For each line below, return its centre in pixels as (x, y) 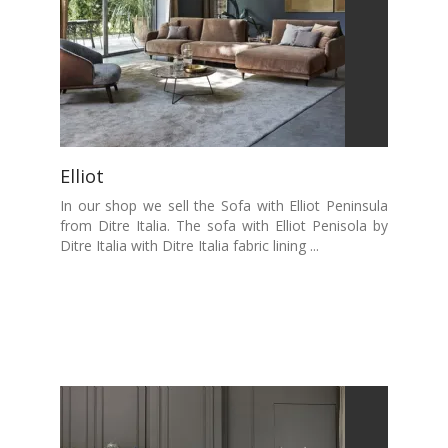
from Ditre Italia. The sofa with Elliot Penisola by (224, 225)
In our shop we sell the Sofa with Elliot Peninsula (224, 205)
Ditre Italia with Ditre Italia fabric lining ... (189, 245)
